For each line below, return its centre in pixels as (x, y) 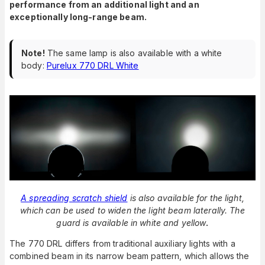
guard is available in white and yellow (131, 223)
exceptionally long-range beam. (78, 17)
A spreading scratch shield (74, 198)
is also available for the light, (186, 198)
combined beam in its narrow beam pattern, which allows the (130, 256)
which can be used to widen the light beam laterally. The (132, 211)
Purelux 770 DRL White (93, 66)
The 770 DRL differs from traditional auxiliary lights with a (122, 244)
